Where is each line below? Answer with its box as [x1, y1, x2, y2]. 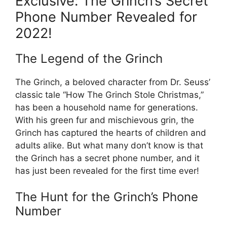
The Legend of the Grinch [15, 51, 163, 66]
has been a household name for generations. [15, 102, 198, 112]
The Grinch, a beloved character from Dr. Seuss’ [15, 77, 210, 87]
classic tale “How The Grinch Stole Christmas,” [15, 89, 204, 100]
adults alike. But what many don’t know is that [15, 140, 203, 150]
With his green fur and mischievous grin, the [15, 115, 194, 125]
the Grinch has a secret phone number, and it [15, 153, 200, 163]
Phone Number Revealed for [15, 8, 197, 25]
